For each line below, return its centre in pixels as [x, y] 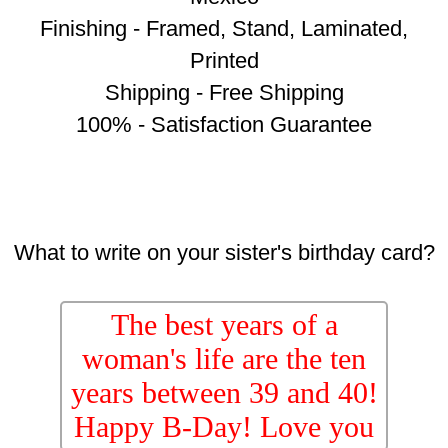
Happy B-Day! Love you [224, 427]
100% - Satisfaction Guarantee [224, 125]
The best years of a [224, 325]
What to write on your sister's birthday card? [224, 253]
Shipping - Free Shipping [224, 93]
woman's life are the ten [224, 359]
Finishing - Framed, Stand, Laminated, [224, 29]
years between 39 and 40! [224, 393]
